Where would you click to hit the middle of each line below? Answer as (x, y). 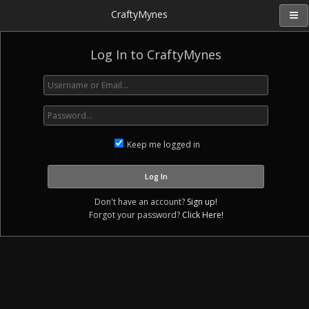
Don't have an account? (141, 202)
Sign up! (202, 202)
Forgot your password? (135, 215)
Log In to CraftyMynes (156, 54)
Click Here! (202, 215)
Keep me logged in (162, 144)
